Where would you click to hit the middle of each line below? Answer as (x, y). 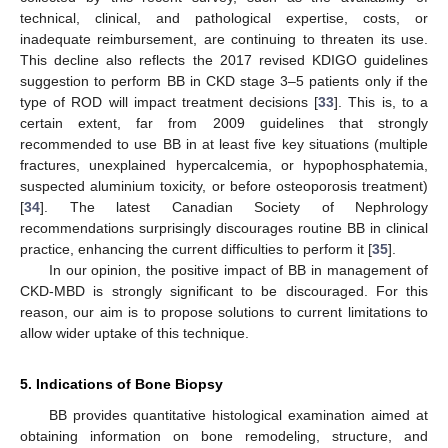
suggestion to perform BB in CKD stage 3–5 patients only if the (224, 81)
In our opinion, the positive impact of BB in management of (238, 270)
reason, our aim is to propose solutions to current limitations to (224, 312)
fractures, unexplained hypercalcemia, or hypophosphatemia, (224, 165)
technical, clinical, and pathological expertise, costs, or (224, 18)
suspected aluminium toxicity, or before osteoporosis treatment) (224, 186)
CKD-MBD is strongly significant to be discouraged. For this (224, 291)
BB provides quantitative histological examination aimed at (238, 415)
